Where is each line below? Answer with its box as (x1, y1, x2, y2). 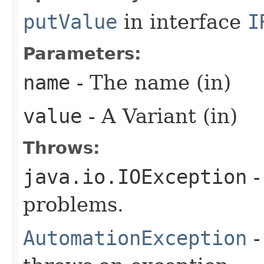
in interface (117, 9, 247, 34)
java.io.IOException (23, 164, 247, 189)
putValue (23, 9, 117, 34)
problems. (23, 192, 124, 216)
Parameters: (23, 43, 141, 64)
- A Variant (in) (82, 104, 237, 128)
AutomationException (23, 226, 247, 250)
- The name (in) (70, 70, 231, 94)
